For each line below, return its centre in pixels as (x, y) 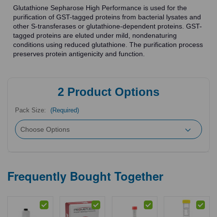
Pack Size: (32, 110)
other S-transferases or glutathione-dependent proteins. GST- (108, 26)
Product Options (112, 92)
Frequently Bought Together (85, 176)
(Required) (65, 110)
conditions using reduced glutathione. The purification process (108, 44)
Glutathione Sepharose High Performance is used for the (100, 8)
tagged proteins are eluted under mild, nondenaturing (95, 35)
